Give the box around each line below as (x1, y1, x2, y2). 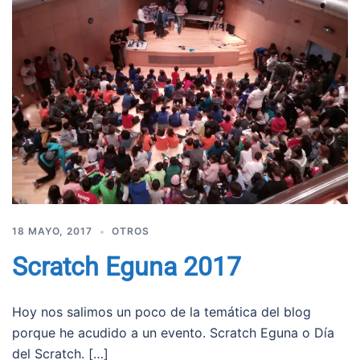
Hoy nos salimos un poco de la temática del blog (12, 304, 311, 321)
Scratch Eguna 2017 (12, 252, 241, 283)
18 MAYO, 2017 (12, 225, 92, 238)
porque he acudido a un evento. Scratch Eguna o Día (12, 325, 334, 342)
